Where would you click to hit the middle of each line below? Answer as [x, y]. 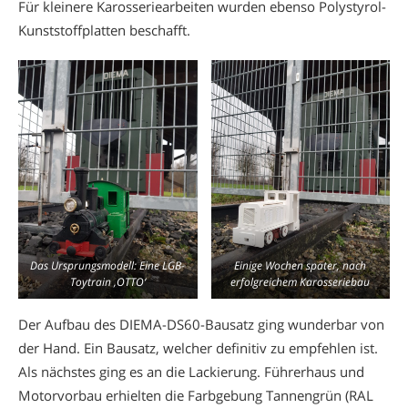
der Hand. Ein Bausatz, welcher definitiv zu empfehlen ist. [198, 347]
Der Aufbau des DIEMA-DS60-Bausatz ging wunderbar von [201, 324]
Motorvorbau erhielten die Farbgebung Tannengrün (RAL [196, 395]
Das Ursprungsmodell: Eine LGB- [108, 266]
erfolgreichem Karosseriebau [301, 282]
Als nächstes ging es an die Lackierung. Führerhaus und [191, 371]
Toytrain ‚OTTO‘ [107, 282]
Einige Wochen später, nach [301, 266]
